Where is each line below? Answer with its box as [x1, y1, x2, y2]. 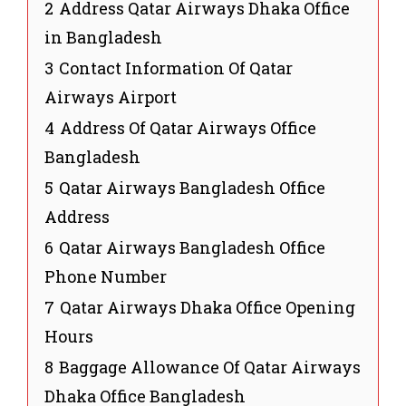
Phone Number [44, 265, 167, 287]
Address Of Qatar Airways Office [60, 116, 316, 139]
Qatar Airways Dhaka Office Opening [60, 295, 355, 318]
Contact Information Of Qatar [59, 56, 293, 79]
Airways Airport [44, 85, 177, 108]
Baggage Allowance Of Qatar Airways [59, 355, 361, 378]
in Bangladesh [44, 25, 162, 48]
